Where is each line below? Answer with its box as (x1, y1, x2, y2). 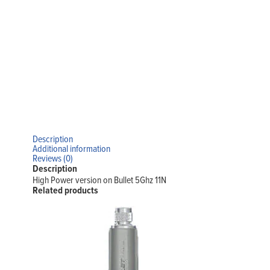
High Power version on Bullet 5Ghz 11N (32, 173, 166, 187)
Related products (32, 183, 98, 198)
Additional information (32, 142, 110, 155)
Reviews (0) (32, 151, 73, 165)
